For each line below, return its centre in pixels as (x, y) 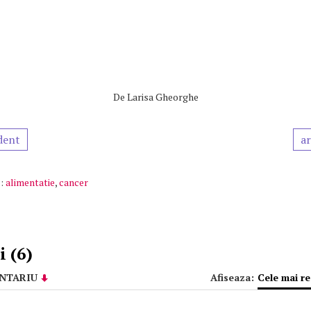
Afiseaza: (232, 277)
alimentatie (30, 182)
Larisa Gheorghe (162, 97)
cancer (74, 182)
